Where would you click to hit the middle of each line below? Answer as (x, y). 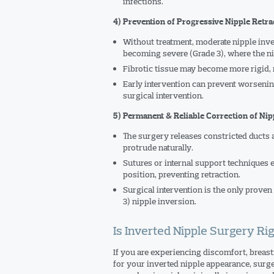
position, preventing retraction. (181, 174)
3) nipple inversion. (159, 201)
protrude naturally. (158, 147)
